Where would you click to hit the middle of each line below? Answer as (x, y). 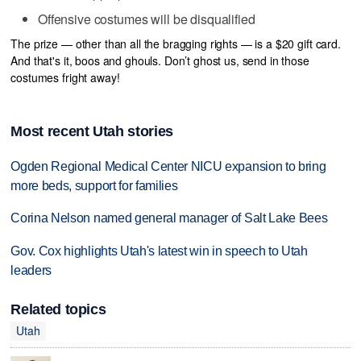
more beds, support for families (94, 185)
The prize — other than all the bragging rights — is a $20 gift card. (176, 43)
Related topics (58, 309)
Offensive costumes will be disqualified (147, 19)
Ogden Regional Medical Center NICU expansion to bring (168, 166)
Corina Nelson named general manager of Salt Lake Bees (169, 218)
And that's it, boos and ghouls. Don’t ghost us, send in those (160, 60)
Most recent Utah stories (92, 131)
